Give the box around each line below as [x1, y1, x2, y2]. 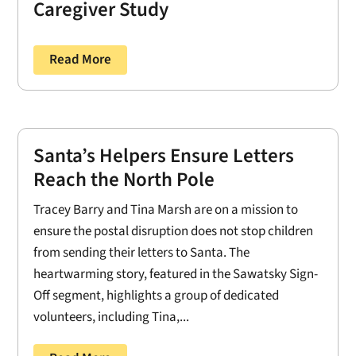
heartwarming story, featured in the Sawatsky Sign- [33, 264, 319, 284]
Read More [49, 50, 112, 70]
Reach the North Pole [33, 164, 215, 194]
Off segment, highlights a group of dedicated [33, 285, 280, 305]
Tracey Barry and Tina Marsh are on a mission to [33, 199, 299, 219]
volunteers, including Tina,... [33, 307, 190, 327]
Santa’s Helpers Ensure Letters [33, 141, 295, 170]
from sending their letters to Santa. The [33, 242, 250, 262]
